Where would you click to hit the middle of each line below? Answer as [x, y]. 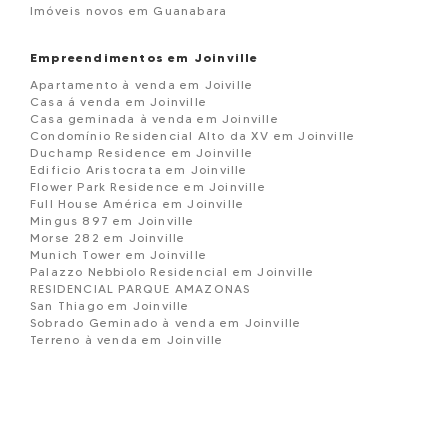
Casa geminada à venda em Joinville [154, 118]
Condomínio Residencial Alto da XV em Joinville [193, 135]
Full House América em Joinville [137, 203]
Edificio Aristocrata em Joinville [139, 169]
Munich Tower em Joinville [118, 254]
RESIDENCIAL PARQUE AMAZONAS [140, 288]
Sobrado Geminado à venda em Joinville [166, 322]
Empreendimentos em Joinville [144, 57]
